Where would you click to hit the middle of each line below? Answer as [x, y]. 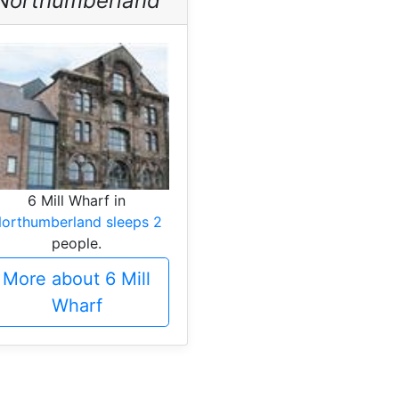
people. [77, 243]
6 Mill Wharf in [77, 200]
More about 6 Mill [77, 278]
